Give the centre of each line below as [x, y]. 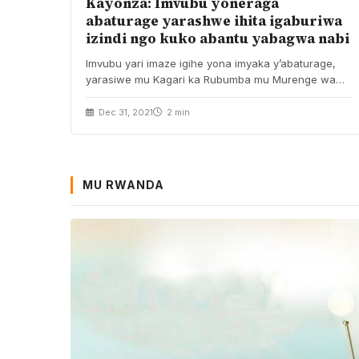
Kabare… [108, 95]
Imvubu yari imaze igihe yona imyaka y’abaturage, [211, 63]
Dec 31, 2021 [125, 112]
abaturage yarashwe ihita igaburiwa [214, 20]
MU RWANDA [123, 184]
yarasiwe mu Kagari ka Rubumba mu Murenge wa [211, 79]
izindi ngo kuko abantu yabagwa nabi [218, 38]
